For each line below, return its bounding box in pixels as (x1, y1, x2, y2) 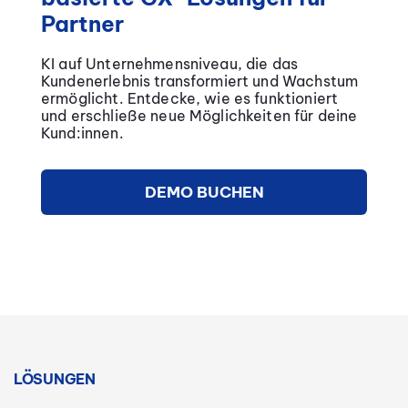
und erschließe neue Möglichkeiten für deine (41, 106, 358, 125)
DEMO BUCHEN (144, 181, 264, 202)
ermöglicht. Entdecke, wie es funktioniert (41, 88, 339, 107)
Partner (41, 9, 124, 37)
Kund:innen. (41, 123, 124, 142)
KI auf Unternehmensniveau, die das (41, 54, 299, 73)
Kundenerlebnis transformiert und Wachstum (41, 71, 359, 90)
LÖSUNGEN (14, 369, 96, 388)
